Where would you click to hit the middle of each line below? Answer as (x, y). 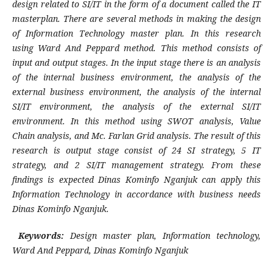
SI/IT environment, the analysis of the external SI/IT (136, 107)
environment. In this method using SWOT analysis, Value (136, 121)
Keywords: (41, 236)
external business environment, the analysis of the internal (136, 92)
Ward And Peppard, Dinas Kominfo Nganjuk (100, 250)
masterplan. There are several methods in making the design (136, 19)
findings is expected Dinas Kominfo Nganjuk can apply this (136, 180)
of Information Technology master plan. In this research (136, 34)
